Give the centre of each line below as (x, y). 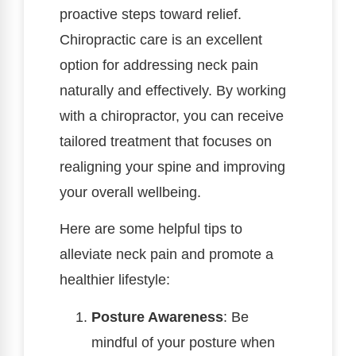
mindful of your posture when (183, 342)
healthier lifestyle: (115, 280)
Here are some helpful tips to (151, 229)
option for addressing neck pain (159, 66)
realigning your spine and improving (172, 167)
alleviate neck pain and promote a (166, 255)
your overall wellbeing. (130, 193)
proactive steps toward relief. (151, 15)
